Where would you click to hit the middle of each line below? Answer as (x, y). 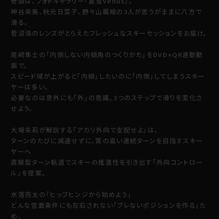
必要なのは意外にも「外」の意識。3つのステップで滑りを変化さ (107, 97)
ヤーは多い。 (30, 87)
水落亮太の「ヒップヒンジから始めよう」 (71, 194)
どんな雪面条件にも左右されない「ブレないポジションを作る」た (109, 205)
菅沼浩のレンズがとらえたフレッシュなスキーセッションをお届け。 (109, 33)
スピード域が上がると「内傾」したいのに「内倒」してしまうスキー (108, 76)
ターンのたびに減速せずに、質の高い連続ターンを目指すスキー (107, 140)
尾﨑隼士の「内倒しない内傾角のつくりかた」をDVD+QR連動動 (107, 54)
